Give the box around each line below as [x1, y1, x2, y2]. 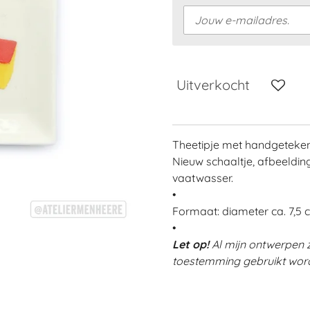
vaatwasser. [172, 171, 233, 185]
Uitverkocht [176, 76, 250, 94]
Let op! [172, 237, 209, 252]
